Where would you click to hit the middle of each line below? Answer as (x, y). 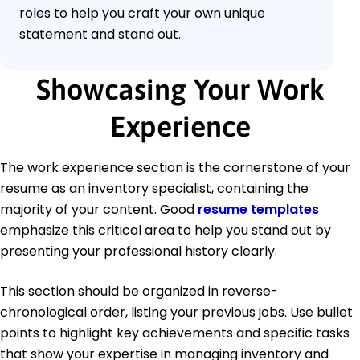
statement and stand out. (100, 34)
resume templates (258, 209)
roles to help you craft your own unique (142, 13)
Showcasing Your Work (180, 89)
